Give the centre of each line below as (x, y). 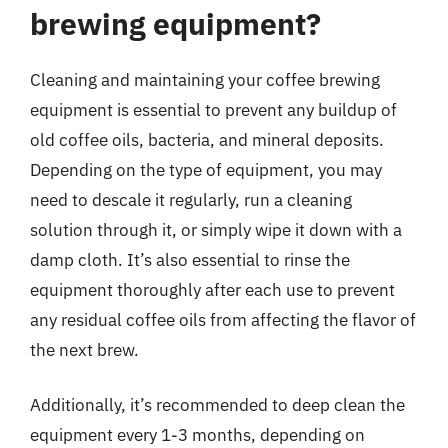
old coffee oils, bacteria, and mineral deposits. (207, 139)
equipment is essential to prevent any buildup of (213, 109)
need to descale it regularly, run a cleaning (191, 199)
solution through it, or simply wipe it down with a (216, 229)
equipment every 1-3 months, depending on (197, 435)
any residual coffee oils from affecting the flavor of (223, 319)
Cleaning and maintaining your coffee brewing (205, 79)
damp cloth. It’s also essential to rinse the (190, 259)
